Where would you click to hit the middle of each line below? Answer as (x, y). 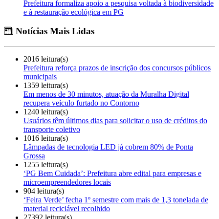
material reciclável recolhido (67, 208)
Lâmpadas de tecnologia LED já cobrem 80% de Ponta (108, 147)
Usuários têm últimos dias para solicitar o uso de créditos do (115, 120)
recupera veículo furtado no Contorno (81, 103)
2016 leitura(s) (46, 59)
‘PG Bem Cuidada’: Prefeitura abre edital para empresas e (112, 173)
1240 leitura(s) (46, 111)
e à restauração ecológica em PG (74, 12)
